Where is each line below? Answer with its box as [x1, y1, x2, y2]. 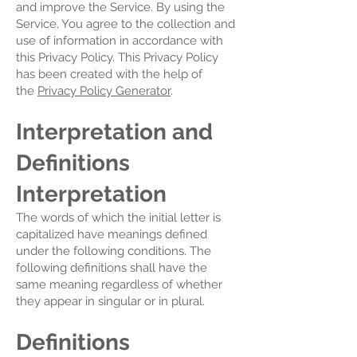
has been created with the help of [16, 67, 202, 81]
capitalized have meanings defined [16, 227, 207, 241]
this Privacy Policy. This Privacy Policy [16, 50, 218, 65]
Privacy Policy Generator [37, 84, 171, 98]
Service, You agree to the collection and [16, 17, 235, 31]
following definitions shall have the [16, 261, 207, 275]
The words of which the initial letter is [16, 210, 221, 225]
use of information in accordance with [16, 33, 223, 48]
